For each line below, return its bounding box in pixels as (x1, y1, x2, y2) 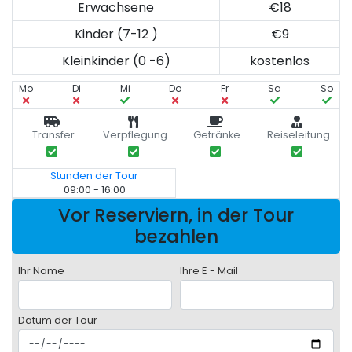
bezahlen (134, 224, 218, 250)
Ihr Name (18, 263, 64, 279)
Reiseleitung (267, 128, 330, 142)
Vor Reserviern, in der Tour (58, 203, 294, 229)
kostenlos (250, 52, 310, 71)
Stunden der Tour (50, 169, 138, 183)
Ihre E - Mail (180, 263, 238, 279)
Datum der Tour (18, 313, 97, 328)
